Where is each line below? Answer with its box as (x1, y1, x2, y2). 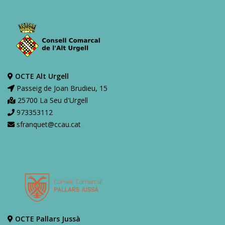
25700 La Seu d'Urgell (16, 95, 88, 105)
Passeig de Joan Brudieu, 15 (15, 83, 107, 93)
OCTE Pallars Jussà (15, 213, 80, 223)
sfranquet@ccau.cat (15, 119, 81, 129)
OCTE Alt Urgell (15, 71, 69, 81)
